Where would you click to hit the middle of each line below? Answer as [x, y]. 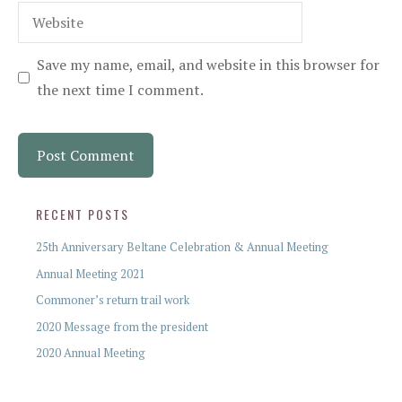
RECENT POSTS [83, 214]
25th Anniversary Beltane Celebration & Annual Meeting [182, 247]
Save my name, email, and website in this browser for [208, 65]
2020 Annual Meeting [91, 353]
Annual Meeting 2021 [91, 273]
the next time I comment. [120, 90]
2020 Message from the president [122, 326]
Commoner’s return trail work [113, 300]
